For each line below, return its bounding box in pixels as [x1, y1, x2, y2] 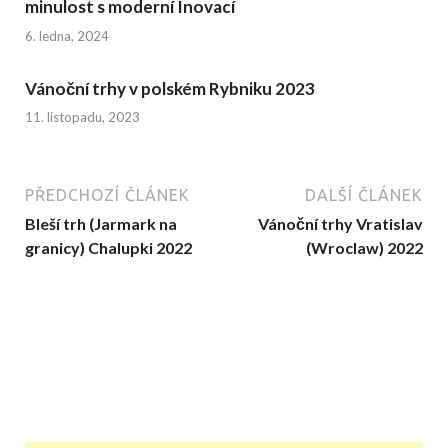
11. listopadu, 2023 [25, 109, 140, 126]
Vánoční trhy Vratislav [258, 214, 423, 234]
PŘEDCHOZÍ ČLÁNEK [25, 186, 190, 205]
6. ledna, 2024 [25, 27, 109, 44]
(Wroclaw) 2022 [306, 238, 423, 258]
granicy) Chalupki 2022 [25, 238, 192, 258]
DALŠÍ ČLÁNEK [305, 186, 423, 205]
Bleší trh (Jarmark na [25, 214, 177, 234]
